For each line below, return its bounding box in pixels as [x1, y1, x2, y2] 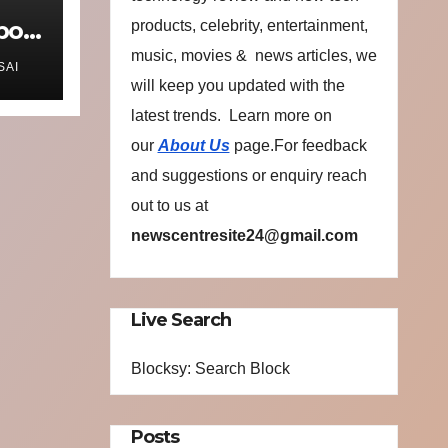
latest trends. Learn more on [130, 107, 332, 124]
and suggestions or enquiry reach [130, 167, 367, 184]
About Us [157, 137, 230, 154]
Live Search [130, 309, 232, 331]
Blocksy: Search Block [130, 360, 290, 378]
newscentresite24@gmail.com [130, 227, 358, 244]
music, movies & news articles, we [130, 47, 377, 64]
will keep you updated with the [130, 77, 345, 94]
